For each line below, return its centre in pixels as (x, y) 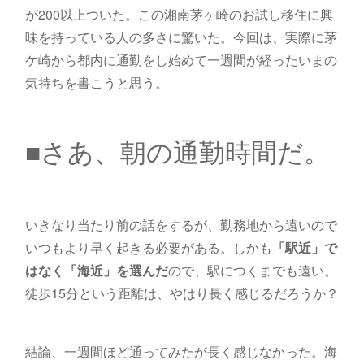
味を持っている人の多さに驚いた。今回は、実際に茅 (181, 37)
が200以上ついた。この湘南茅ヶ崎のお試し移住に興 (179, 15)
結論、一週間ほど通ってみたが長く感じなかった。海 (181, 352)
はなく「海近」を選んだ (96, 271)
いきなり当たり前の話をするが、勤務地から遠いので (181, 225)
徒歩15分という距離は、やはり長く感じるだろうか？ (182, 293)
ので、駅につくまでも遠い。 (252, 271)
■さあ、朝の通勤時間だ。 (177, 151)
